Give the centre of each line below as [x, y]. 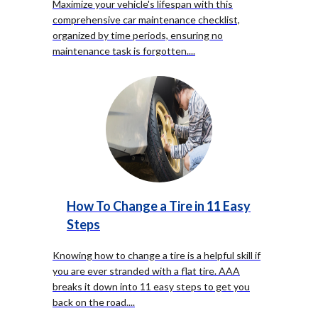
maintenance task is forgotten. [121, 51]
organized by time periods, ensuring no [138, 35]
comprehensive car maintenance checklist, [146, 20]
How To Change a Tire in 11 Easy [159, 206]
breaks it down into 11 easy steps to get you [151, 286]
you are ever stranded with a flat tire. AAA [146, 271]
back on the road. [91, 302]
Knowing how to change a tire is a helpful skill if [157, 255]
